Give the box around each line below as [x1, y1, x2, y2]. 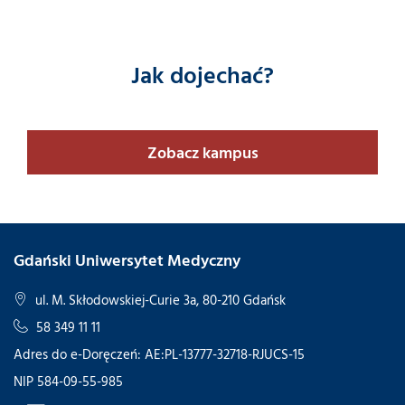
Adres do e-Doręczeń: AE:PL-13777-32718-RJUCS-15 [14, 343, 305, 364]
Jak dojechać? [131, 57, 274, 93]
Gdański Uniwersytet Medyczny [14, 247, 240, 272]
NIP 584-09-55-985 [14, 370, 123, 391]
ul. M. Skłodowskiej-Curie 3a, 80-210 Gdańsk [32, 288, 286, 310]
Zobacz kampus [146, 140, 259, 165]
